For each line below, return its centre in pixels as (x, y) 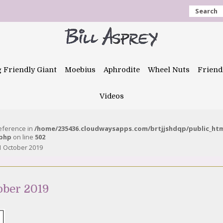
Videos (111, 96)
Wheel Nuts (169, 70)
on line (23, 137)
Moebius (80, 70)
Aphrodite (122, 70)
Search (206, 11)
